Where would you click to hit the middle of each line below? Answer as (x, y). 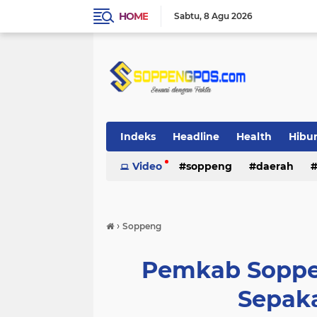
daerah (275, 166)
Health (254, 137)
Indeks (138, 137)
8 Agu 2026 (228, 16)
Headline (196, 137)
